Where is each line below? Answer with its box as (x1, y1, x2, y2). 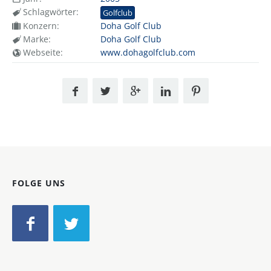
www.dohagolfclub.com (100, 47, 195, 59)
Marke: (21, 33, 51, 45)
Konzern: (21, 20, 59, 32)
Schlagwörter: (21, 6, 79, 18)
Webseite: (21, 47, 63, 59)
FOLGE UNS (12, 177, 65, 189)
